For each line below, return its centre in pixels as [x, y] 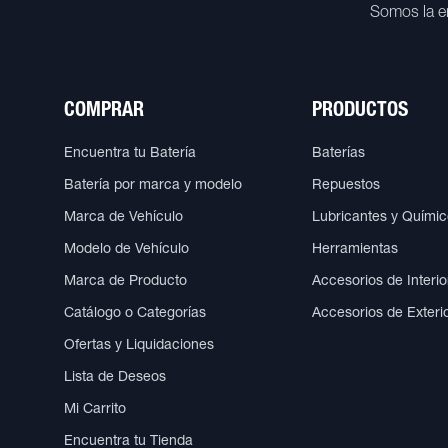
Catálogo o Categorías [135, 313]
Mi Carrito [95, 409]
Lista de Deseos [115, 377]
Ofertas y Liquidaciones [139, 345]
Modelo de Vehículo [126, 249]
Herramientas [355, 249]
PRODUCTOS [360, 111]
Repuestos [346, 185]
